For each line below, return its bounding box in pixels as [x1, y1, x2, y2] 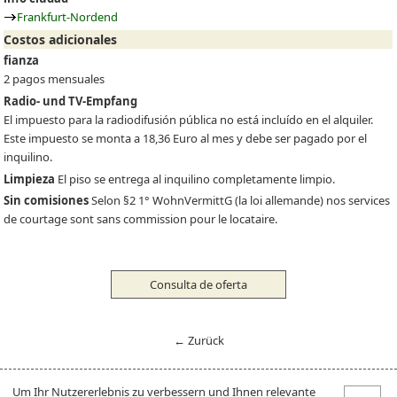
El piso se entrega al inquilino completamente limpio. [55, 170, 336, 187]
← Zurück [173, 331, 224, 348]
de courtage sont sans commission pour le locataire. [4, 211, 278, 228]
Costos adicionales [4, 30, 118, 48]
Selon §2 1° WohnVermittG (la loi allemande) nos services [89, 192, 391, 209]
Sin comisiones [4, 192, 90, 209]
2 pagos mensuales [4, 71, 105, 88]
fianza [4, 52, 40, 69]
